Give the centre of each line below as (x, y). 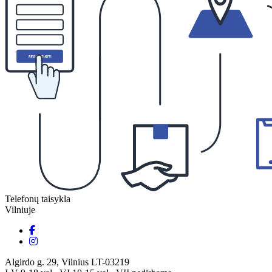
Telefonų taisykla (38, 199)
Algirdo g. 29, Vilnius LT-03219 (67, 262)
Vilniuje (20, 209)
